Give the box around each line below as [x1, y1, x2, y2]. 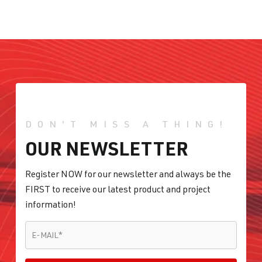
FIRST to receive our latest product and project [25, 183, 211, 195]
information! [25, 198, 76, 211]
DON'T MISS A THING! [25, 118, 228, 130]
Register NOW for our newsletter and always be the [25, 168, 231, 180]
